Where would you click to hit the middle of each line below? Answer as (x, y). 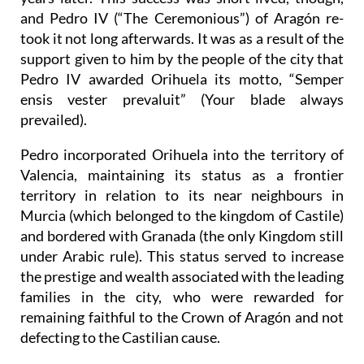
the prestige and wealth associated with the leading (182, 277)
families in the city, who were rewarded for (182, 297)
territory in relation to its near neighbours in (182, 195)
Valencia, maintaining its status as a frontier (182, 175)
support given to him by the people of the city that (182, 59)
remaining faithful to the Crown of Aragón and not (182, 317)
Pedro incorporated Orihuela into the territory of (182, 155)
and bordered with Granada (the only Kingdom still (182, 236)
